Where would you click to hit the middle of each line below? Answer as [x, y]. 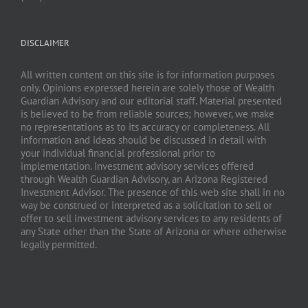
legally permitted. [59, 245]
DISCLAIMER [45, 43]
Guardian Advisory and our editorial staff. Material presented [151, 101]
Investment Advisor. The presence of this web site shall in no [153, 192]
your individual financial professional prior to [118, 153]
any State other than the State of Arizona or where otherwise [154, 232]
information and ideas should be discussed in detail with [143, 140]
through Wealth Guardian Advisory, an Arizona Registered [144, 179]
